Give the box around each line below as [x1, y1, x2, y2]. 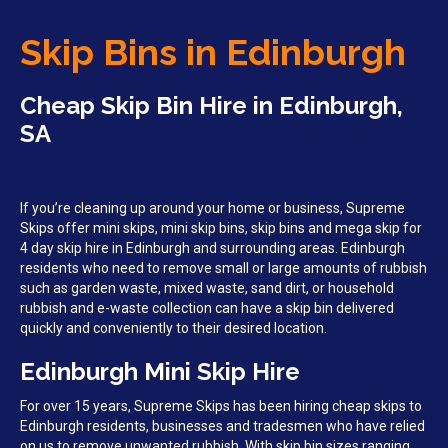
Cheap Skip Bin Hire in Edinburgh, [20, 91, 403, 121]
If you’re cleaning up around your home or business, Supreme [20, 200, 405, 217]
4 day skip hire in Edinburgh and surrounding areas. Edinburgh [20, 240, 405, 257]
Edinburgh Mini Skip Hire [20, 357, 300, 387]
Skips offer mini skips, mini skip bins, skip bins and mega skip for [20, 220, 422, 237]
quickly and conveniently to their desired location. [20, 320, 327, 337]
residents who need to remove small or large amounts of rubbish [20, 260, 427, 277]
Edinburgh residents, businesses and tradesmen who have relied [20, 418, 425, 435]
